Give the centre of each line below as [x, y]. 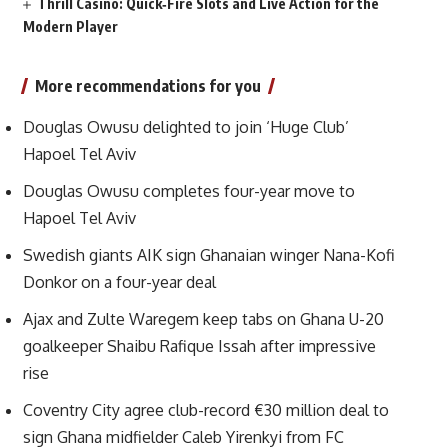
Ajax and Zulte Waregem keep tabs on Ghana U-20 [203, 319]
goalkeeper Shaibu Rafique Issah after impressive [199, 346]
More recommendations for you [147, 86]
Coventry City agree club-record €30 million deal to [205, 410]
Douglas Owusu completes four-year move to [188, 191]
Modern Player [70, 26]
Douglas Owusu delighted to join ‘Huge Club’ [185, 127]
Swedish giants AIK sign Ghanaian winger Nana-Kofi [208, 255]
